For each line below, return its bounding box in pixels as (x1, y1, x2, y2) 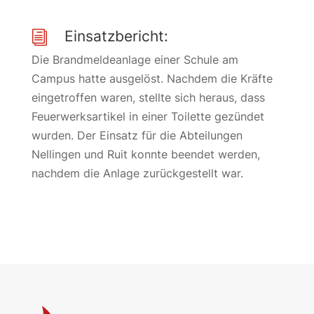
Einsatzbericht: (64, 27, 168, 45)
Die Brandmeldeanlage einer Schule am (31, 53, 238, 67)
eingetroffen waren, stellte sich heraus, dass (31, 90, 265, 104)
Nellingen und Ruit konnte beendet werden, (31, 147, 260, 161)
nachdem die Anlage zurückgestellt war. (31, 166, 243, 180)
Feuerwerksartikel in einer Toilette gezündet (31, 109, 264, 123)
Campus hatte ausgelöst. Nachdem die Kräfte (31, 71, 273, 86)
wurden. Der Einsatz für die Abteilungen (31, 128, 243, 142)
